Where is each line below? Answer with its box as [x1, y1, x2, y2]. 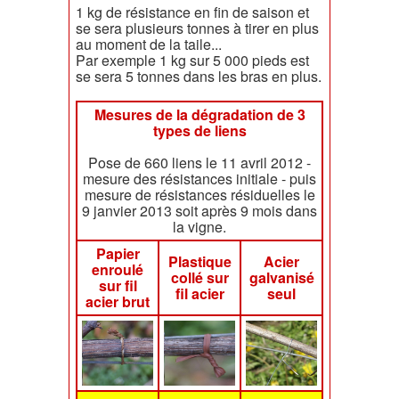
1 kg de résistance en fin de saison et [76, 2, 309, 23]
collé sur [170, 267, 229, 289]
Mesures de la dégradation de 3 [94, 104, 305, 126]
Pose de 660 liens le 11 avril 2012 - [88, 152, 311, 174]
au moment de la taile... [76, 34, 222, 55]
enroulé [92, 259, 143, 281]
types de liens [152, 120, 247, 142]
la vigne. [173, 216, 226, 238]
